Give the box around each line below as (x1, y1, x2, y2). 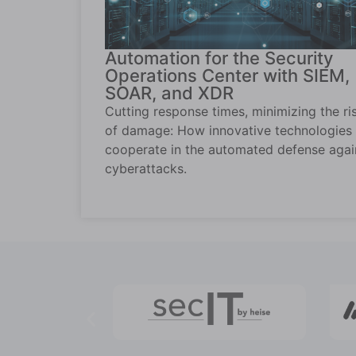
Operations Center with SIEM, (105, 65, 350, 87)
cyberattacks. (105, 161, 187, 177)
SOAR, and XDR (105, 83, 234, 104)
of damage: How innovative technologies (105, 122, 352, 139)
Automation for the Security (105, 48, 333, 69)
